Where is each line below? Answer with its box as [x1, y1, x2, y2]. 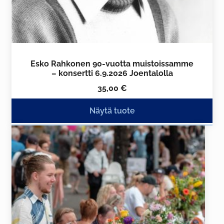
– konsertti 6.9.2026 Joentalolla [51, 68, 173, 78]
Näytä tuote [89, 105, 135, 115]
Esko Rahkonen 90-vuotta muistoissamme [30, 58, 193, 68]
